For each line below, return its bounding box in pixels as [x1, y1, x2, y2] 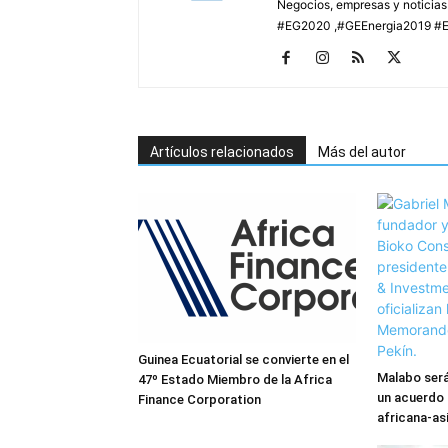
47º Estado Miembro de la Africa [138, 371, 332, 387]
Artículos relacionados [150, 143, 294, 160]
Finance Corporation [138, 391, 261, 407]
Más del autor [318, 143, 406, 160]
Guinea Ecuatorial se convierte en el [138, 351, 349, 367]
